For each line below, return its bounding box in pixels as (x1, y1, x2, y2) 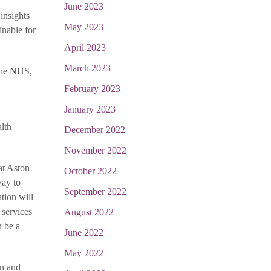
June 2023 (64, 1, 103, 11)
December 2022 (64, 125, 125, 135)
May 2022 (64, 248, 103, 258)
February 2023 (64, 83, 120, 94)
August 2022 (64, 207, 114, 217)
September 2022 (64, 186, 126, 197)
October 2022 (64, 166, 117, 176)
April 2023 (64, 42, 106, 53)
